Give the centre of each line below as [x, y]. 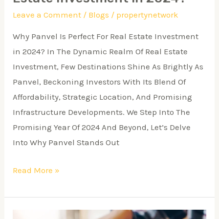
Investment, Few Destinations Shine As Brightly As [108, 67]
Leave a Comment [47, 15]
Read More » [36, 170]
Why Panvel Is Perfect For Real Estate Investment [106, 36]
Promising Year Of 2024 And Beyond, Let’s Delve [102, 127]
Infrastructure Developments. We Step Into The [102, 112]
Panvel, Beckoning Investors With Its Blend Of [99, 82]
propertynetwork [148, 15]
